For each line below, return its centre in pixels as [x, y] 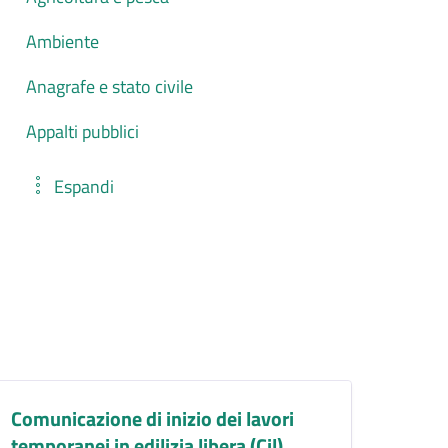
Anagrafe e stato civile [110, 87]
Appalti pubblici [83, 132]
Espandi [84, 186]
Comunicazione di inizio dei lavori [153, 419]
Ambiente [63, 42]
